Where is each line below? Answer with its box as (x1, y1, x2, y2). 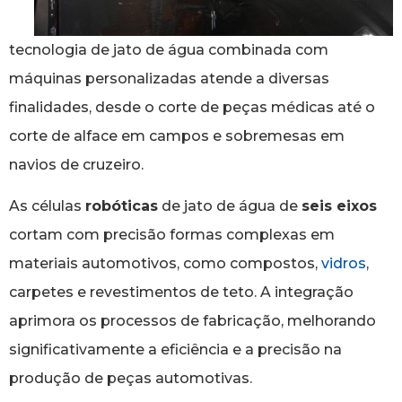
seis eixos (301, 197, 377, 215)
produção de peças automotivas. (9, 370, 252, 388)
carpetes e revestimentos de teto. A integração (9, 284, 354, 301)
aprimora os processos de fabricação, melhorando (9, 312, 376, 330)
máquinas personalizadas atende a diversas (9, 70, 329, 88)
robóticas (85, 197, 158, 215)
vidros (321, 255, 366, 273)
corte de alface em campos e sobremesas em (9, 127, 345, 145)
